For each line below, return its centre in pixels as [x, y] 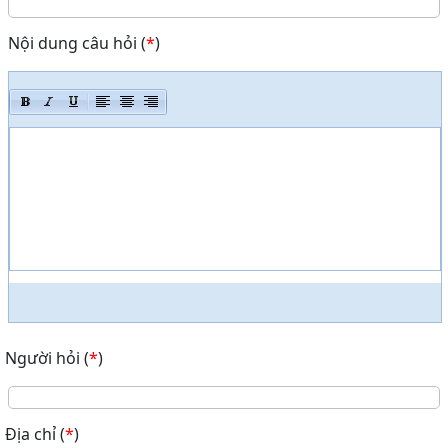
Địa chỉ [30, 434]
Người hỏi [42, 358]
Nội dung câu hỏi [72, 43]
